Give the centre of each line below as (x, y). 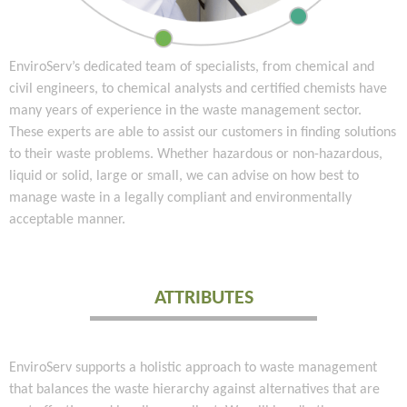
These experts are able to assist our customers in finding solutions (203, 132)
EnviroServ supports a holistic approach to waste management (193, 367)
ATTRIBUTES (203, 298)
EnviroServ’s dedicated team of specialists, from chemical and (192, 67)
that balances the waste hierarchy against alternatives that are (194, 389)
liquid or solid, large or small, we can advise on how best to (184, 176)
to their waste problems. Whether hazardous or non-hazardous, (196, 154)
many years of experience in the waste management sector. (185, 110)
